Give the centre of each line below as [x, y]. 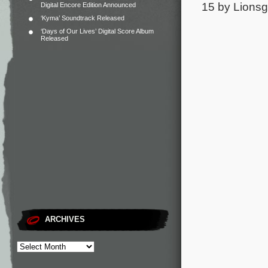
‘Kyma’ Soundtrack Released [83, 18]
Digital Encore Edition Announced [88, 5]
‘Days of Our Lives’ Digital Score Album [97, 31]
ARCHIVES [65, 219]
